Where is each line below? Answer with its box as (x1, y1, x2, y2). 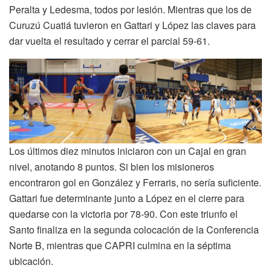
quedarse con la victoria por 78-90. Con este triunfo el (9, 206, 238, 221)
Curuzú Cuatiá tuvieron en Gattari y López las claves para (9, 18, 256, 33)
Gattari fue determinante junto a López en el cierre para (9, 191, 244, 205)
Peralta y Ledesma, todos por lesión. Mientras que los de (9, 2, 252, 17)
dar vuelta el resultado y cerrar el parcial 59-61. (9, 34, 210, 48)
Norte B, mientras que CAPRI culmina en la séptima (9, 238, 231, 252)
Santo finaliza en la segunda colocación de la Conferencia (9, 222, 259, 237)
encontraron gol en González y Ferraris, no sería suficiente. (9, 175, 261, 189)
